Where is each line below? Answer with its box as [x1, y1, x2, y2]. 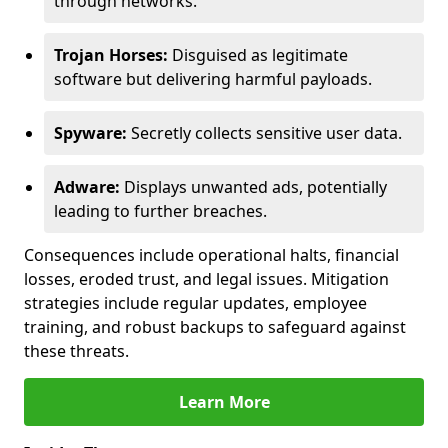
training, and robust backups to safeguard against [24, 316, 406, 338]
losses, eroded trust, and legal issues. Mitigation [24, 268, 389, 290]
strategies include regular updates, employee [24, 292, 367, 314]
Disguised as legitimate [168, 44, 348, 66]
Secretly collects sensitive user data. [127, 122, 402, 144]
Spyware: [54, 122, 127, 144]
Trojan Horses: [54, 44, 168, 66]
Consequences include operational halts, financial [24, 244, 399, 266]
